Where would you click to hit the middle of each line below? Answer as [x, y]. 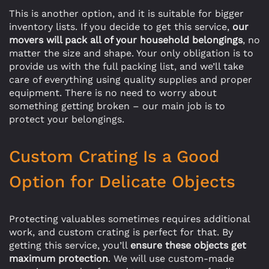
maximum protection [59, 258]
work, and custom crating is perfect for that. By [121, 232]
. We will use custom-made [171, 258]
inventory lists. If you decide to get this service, [121, 27]
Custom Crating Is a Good [114, 156]
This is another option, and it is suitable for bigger [126, 14]
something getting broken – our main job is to [117, 106]
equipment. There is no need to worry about [113, 93]
